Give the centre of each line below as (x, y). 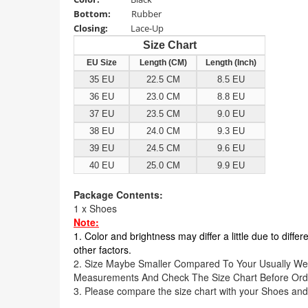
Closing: (102, 28)
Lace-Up (147, 28)
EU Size (101, 63)
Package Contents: (118, 195)
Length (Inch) (231, 63)
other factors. (102, 250)
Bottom (91, 14)
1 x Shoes (97, 208)
